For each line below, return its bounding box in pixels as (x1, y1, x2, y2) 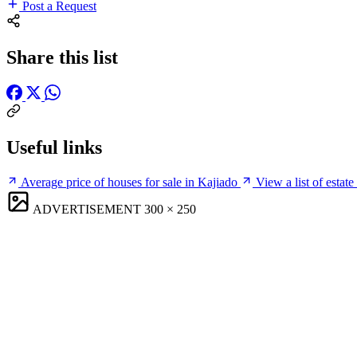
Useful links (6, 136, 102, 158)
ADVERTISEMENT (33, 202, 141, 216)
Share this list (6, 46, 118, 68)
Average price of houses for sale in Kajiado (21, 175, 237, 189)
